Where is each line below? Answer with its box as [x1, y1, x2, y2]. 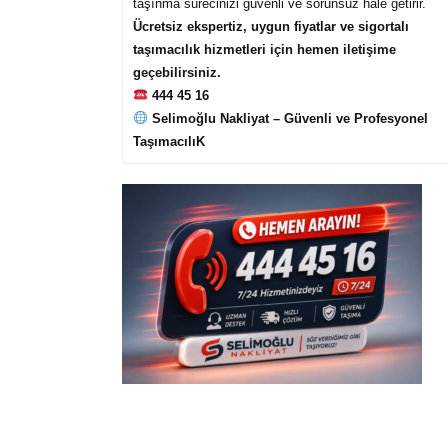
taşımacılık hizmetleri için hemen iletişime [133, 41, 396, 57]
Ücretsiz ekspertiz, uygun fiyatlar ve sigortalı [133, 18, 409, 34]
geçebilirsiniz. [133, 64, 221, 80]
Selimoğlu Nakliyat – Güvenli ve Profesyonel [151, 110, 428, 126]
